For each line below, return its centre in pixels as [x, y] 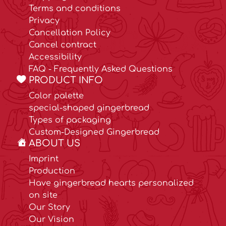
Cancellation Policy [70, 33]
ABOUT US [54, 143]
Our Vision [51, 219]
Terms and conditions [75, 8]
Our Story [49, 207]
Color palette [56, 96]
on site [43, 195]
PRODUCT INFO [66, 80]
